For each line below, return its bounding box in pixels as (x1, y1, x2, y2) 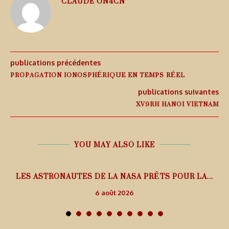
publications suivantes (138, 87, 219, 97)
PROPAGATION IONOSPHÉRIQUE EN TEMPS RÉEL (10, 67, 185, 83)
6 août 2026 (95, 189, 134, 197)
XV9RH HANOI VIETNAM (136, 96, 219, 112)
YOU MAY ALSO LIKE (74, 135, 155, 154)
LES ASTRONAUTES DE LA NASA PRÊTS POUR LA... (16, 167, 213, 186)
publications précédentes (10, 58, 101, 67)
